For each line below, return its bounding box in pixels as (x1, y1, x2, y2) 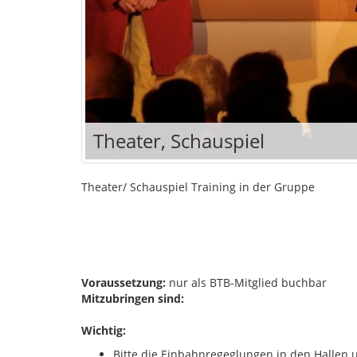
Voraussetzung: (81, 274, 166, 290)
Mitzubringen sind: (81, 290, 184, 306)
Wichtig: (81, 322, 126, 338)
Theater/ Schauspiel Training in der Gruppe (81, 178, 315, 194)
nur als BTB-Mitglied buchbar (166, 274, 330, 290)
